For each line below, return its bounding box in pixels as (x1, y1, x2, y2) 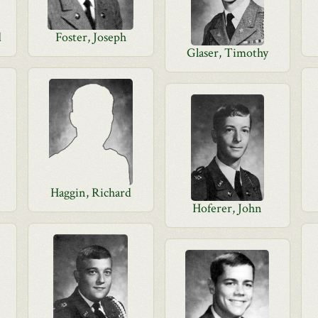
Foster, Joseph (55, 29, 126, 45)
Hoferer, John (192, 200, 263, 216)
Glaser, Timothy (186, 45, 268, 61)
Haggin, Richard (50, 185, 131, 201)
